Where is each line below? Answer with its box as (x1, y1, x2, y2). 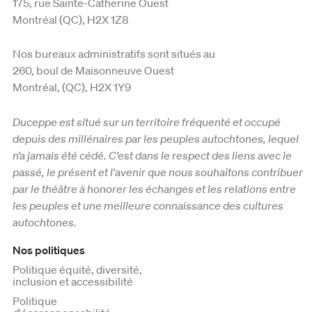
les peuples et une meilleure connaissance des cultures (13, 198, 283, 212)
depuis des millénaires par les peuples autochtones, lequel (13, 131, 299, 146)
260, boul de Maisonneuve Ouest (13, 63, 174, 78)
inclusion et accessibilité (13, 274, 133, 289)
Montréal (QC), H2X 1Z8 (13, 13, 129, 27)
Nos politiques (13, 243, 85, 258)
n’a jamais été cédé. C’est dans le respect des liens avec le (13, 148, 292, 162)
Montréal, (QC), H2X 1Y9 (13, 80, 131, 95)
